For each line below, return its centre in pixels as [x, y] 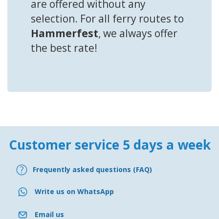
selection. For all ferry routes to [107, 18]
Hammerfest [65, 33]
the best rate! [64, 48]
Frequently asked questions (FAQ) [92, 170]
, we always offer [138, 33]
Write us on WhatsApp [74, 192]
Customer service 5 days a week [109, 144]
